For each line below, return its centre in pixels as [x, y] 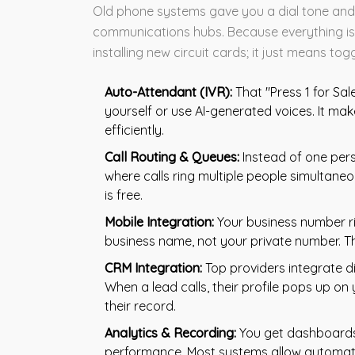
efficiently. [134, 130]
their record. [140, 305]
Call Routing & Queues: [172, 157]
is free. [124, 195]
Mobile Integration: [159, 221]
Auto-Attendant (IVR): [168, 92]
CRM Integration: [153, 267]
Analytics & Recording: [170, 332]
